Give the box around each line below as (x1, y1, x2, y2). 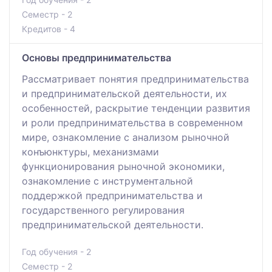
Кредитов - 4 (22, 23, 75, 34)
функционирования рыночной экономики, (22, 160, 225, 172)
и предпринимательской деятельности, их (22, 87, 227, 100)
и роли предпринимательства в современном (22, 116, 243, 129)
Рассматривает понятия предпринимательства (22, 72, 249, 85)
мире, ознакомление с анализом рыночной (22, 131, 229, 143)
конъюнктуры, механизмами (22, 145, 159, 158)
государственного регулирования (22, 203, 185, 216)
